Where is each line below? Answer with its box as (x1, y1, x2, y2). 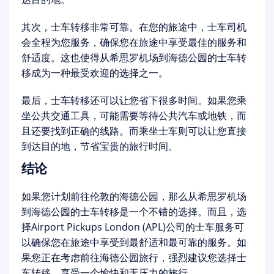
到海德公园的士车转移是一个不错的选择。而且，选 (21, 205, 246, 218)
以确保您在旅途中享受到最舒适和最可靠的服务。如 (21, 235, 246, 249)
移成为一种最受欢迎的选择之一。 (21, 66, 168, 80)
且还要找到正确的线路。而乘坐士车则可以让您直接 (21, 124, 246, 138)
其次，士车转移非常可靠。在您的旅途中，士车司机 (21, 20, 246, 34)
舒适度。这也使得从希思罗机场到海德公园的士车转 (21, 51, 246, 64)
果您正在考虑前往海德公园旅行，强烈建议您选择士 (21, 251, 246, 264)
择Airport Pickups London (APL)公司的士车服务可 (21, 220, 244, 234)
